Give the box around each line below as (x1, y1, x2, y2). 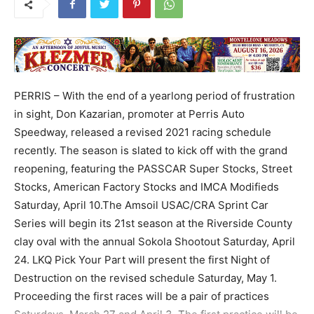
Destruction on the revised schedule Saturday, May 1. (14, 271, 277, 285)
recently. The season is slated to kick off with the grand (14, 144, 287, 158)
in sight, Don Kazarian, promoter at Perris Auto (14, 107, 245, 121)
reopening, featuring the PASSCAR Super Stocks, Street (14, 162, 292, 176)
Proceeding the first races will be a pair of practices (14, 289, 269, 303)
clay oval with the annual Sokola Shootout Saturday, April (14, 235, 295, 249)
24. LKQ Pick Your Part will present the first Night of (14, 253, 270, 267)
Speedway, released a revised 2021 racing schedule (14, 125, 271, 139)
